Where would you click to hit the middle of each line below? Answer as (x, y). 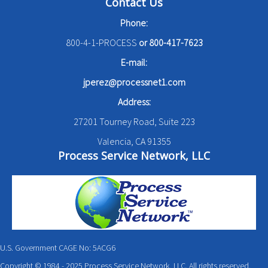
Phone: (134, 22)
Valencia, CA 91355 (134, 141)
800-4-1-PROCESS (101, 42)
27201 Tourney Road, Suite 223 (134, 121)
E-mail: (134, 62)
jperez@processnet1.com (134, 82)
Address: (134, 101)
